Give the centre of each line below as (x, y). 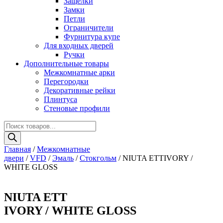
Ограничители (89, 28)
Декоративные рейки (80, 90)
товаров (17, 134)
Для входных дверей (79, 46)
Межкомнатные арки (79, 72)
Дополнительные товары (66, 63)
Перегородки (66, 81)
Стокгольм (98, 158)
